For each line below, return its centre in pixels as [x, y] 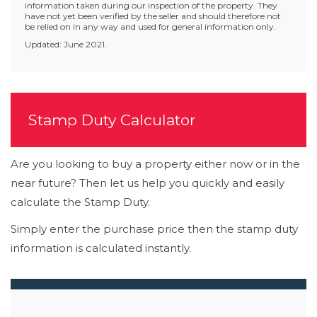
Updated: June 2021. [66, 44]
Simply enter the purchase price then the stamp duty [154, 229]
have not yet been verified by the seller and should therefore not [153, 16]
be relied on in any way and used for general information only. [150, 26]
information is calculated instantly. [101, 248]
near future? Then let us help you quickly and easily [148, 183]
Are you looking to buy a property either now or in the [155, 164]
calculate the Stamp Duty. [80, 202]
